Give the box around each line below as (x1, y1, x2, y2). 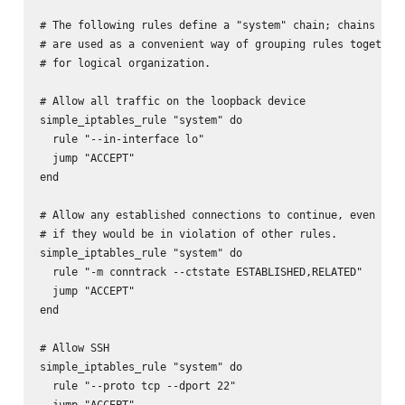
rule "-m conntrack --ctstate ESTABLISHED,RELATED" (39, 264, 363, 278)
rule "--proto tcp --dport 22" (39, 378, 236, 392)
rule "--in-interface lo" (39, 131, 204, 146)
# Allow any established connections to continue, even (39, 207, 375, 221)
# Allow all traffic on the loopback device (39, 93, 306, 108)
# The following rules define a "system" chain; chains (39, 17, 375, 32)
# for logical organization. (39, 55, 211, 70)
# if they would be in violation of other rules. (39, 226, 337, 240)
